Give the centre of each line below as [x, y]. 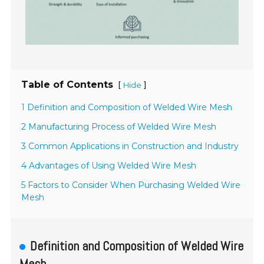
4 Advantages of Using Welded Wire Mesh [109, 165]
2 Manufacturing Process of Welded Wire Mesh [119, 126]
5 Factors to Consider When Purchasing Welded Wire [131, 185]
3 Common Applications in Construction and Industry [130, 146]
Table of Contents [67, 84]
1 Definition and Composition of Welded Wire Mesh [127, 107]
